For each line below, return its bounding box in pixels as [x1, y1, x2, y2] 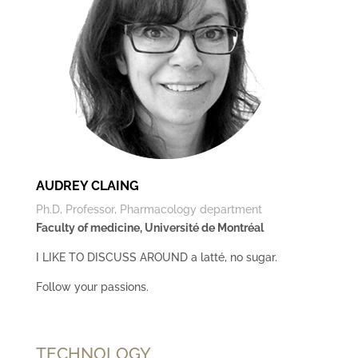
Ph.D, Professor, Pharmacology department [35, 203, 262, 216]
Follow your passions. [35, 280, 149, 293]
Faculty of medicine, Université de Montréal [35, 221, 264, 234]
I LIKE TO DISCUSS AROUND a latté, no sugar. [35, 251, 277, 264]
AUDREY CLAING [35, 178, 139, 193]
